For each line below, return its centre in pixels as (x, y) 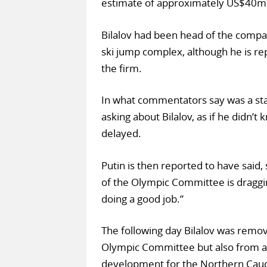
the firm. (121, 68)
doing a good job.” (142, 198)
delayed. (121, 133)
